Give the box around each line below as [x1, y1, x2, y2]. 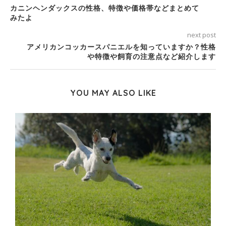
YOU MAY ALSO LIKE [70, 88, 156, 98]
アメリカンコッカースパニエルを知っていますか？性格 [27, 42, 216, 52]
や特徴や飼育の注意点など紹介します [87, 52, 216, 62]
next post [187, 30, 216, 40]
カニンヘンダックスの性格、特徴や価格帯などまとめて [10, 4, 199, 13]
